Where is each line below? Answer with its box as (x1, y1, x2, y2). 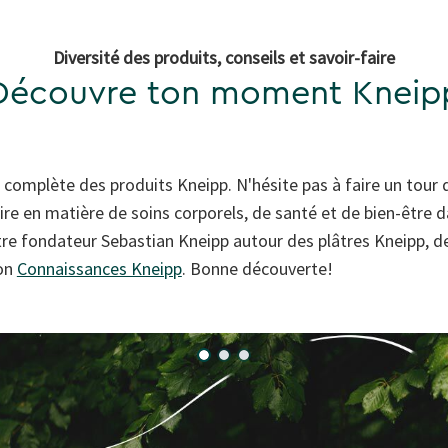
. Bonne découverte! (181, 257, 333, 281)
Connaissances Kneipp (16, 257, 182, 281)
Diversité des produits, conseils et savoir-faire (52, 46, 395, 70)
